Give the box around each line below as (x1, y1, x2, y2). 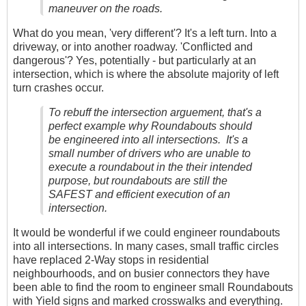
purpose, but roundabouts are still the (48, 174, 227, 186)
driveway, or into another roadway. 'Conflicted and (13, 40, 253, 53)
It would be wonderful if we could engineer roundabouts (13, 226, 280, 238)
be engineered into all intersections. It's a (48, 133, 248, 145)
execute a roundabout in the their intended (48, 161, 252, 173)
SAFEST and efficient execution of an (48, 188, 230, 200)
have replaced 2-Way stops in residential (13, 253, 209, 266)
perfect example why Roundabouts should (48, 120, 252, 132)
